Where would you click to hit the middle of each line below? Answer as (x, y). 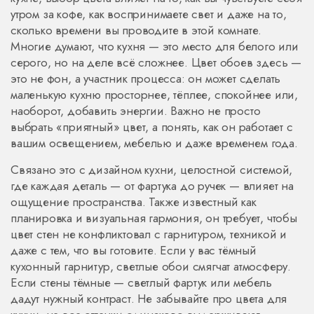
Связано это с (50, 170)
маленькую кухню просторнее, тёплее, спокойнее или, (154, 95)
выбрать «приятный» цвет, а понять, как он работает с (152, 127)
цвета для (261, 299)
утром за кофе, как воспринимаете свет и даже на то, (149, 14)
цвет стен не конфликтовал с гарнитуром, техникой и (149, 234)
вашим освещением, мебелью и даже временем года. (154, 143)
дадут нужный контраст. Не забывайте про (123, 299)
